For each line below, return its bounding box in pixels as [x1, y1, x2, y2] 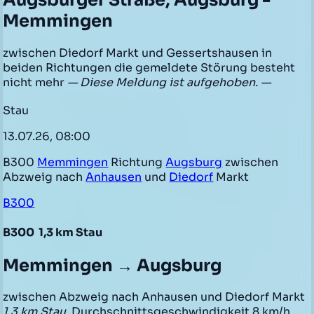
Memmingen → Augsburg [3, 254, 222, 276]
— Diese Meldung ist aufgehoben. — [67, 75, 271, 90]
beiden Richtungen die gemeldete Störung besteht [3, 60, 296, 76]
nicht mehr [3, 75, 68, 90]
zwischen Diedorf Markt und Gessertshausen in [3, 46, 273, 61]
